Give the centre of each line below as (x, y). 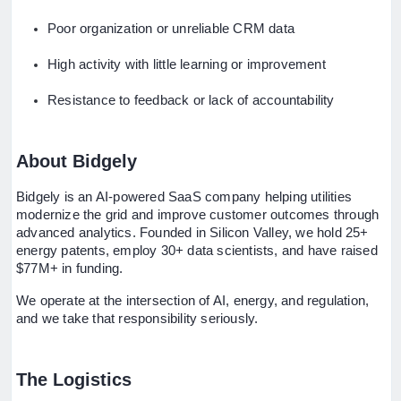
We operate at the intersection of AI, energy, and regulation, (193, 301)
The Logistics (74, 380)
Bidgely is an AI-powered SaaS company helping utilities (184, 197)
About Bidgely (77, 162)
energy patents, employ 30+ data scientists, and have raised (197, 251)
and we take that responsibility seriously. (137, 319)
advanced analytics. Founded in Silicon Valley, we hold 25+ (192, 233)
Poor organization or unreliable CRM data (171, 29)
